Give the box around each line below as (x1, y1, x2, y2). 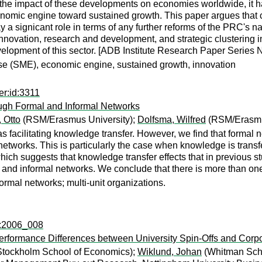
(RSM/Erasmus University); (20, 115, 137, 125)
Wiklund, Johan (137, 247, 202, 257)
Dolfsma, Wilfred (137, 115, 206, 125)
